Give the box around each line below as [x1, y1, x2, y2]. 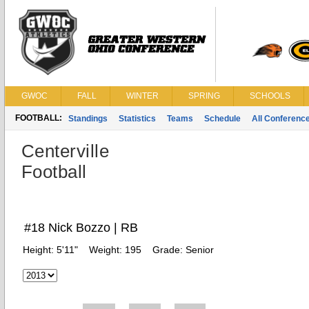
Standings [68, 114, 108, 123]
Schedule [204, 114, 241, 123]
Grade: [152, 244, 186, 255]
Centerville [21, 141, 110, 161]
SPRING [188, 91, 220, 101]
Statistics [119, 114, 156, 123]
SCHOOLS [250, 91, 290, 101]
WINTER [126, 91, 159, 101]
